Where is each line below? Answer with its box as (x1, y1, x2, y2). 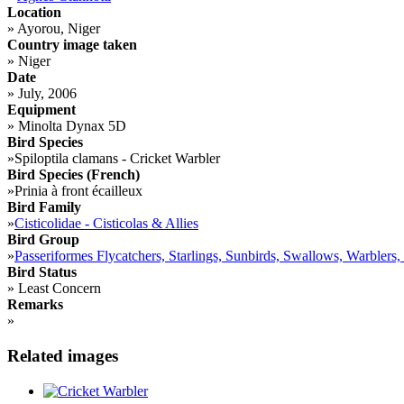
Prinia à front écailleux (14, 183, 142, 199)
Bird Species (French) (7, 167, 140, 183)
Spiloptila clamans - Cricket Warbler (14, 151, 220, 167)
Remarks (7, 297, 63, 313)
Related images (7, 345, 118, 365)
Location (7, 5, 61, 21)
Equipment (7, 102, 76, 118)
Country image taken (7, 37, 137, 53)
